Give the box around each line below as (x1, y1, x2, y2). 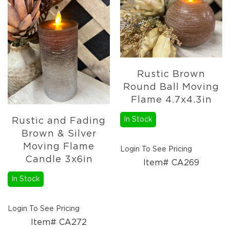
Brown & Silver (21, 129, 97, 139)
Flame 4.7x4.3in (130, 95, 212, 105)
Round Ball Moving (123, 83, 219, 92)
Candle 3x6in (25, 155, 93, 165)
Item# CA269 (143, 159, 199, 167)
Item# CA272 (31, 218, 87, 227)
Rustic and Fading (12, 117, 106, 126)
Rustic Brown (137, 70, 205, 80)
